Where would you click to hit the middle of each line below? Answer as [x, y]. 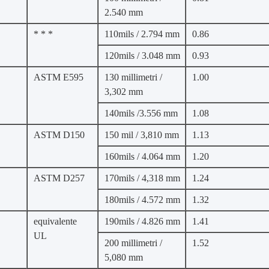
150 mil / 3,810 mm [142, 135]
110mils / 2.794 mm [142, 34]
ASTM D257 [59, 178]
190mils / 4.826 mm [142, 221]
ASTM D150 [59, 135]
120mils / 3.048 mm [142, 56]
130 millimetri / [133, 77]
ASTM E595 [59, 77]
